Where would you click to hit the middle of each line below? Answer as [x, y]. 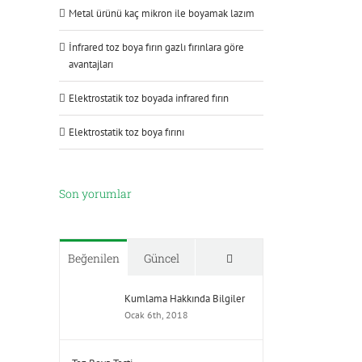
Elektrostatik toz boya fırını [126, 132]
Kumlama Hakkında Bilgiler [185, 298]
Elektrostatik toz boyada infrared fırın [149, 98]
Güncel [161, 258]
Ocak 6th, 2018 [156, 314]
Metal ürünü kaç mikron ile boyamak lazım [162, 13]
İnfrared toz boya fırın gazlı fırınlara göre [156, 47]
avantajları [91, 64]
